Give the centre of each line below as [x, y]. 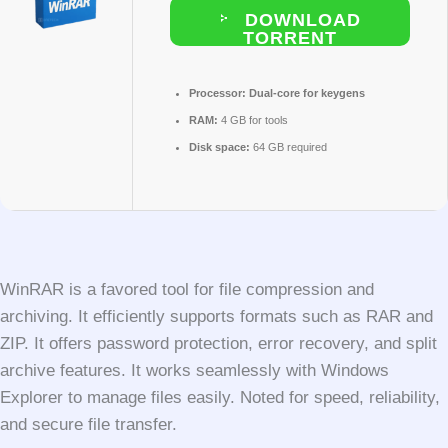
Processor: [217, 93]
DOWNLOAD [300, 20]
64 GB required [288, 147]
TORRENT [290, 38]
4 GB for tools [253, 120]
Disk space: [219, 147]
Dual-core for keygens [305, 93]
